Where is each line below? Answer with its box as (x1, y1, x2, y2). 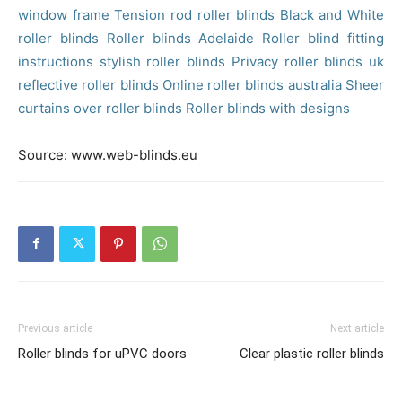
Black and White (279, 5, 384, 23)
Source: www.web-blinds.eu (18, 145, 197, 163)
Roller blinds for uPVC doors (18, 345, 187, 362)
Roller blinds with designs (186, 99, 350, 117)
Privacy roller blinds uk (231, 52, 385, 70)
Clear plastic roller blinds (240, 345, 384, 362)
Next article (330, 321, 384, 335)
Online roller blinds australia (162, 75, 342, 93)
